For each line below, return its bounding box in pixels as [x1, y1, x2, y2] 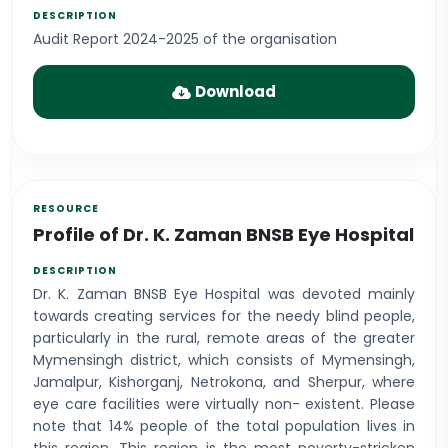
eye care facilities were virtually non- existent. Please [33, 394, 415, 414]
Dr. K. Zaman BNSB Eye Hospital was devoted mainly [33, 284, 415, 304]
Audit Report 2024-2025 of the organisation [33, 29, 337, 49]
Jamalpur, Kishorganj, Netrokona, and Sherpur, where [33, 372, 415, 392]
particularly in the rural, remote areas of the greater [33, 328, 415, 348]
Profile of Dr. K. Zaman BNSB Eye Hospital [33, 222, 414, 247]
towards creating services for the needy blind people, [33, 306, 415, 326]
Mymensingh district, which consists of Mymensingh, [33, 350, 415, 370]
